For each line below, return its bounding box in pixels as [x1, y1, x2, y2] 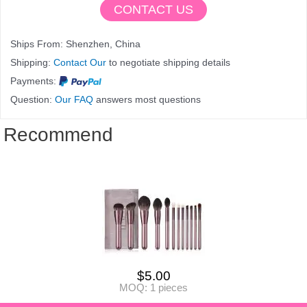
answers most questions [93, 93, 201, 105]
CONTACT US [114, 2, 193, 16]
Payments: [10, 75, 59, 86]
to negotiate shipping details [106, 56, 230, 68]
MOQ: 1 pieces [119, 281, 188, 293]
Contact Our [53, 56, 106, 68]
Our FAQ [55, 93, 93, 105]
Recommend [3, 123, 113, 145]
